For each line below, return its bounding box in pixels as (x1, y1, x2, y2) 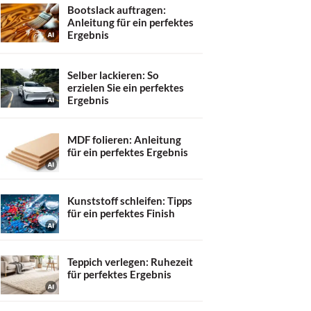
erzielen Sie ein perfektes (67, 81, 184, 94)
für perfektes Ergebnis (67, 268, 171, 280)
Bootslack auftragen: (67, 3, 166, 16)
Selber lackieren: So (67, 68, 159, 81)
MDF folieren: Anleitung (67, 133, 181, 146)
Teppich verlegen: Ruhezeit (67, 255, 193, 268)
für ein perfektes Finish (67, 207, 175, 219)
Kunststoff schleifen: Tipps (67, 194, 192, 207)
